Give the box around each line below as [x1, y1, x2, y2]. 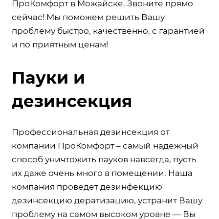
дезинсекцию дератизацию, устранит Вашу [12, 195, 202, 205]
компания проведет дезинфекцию [12, 181, 162, 192]
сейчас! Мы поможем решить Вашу [12, 12, 165, 22]
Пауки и [12, 67, 85, 88]
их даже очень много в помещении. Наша [12, 168, 193, 178]
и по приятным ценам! [12, 39, 108, 49]
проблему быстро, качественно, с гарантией [12, 25, 205, 36]
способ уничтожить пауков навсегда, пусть [12, 154, 197, 164]
